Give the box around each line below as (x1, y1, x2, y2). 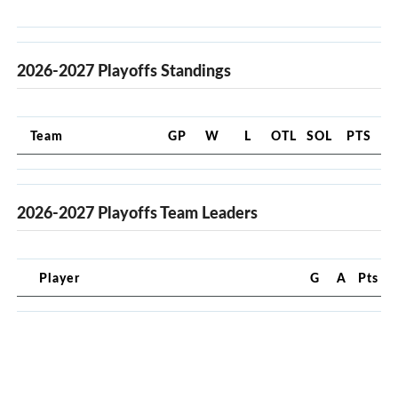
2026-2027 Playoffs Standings (17, 58, 231, 82)
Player (39, 267, 80, 286)
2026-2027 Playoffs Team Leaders (17, 200, 258, 224)
